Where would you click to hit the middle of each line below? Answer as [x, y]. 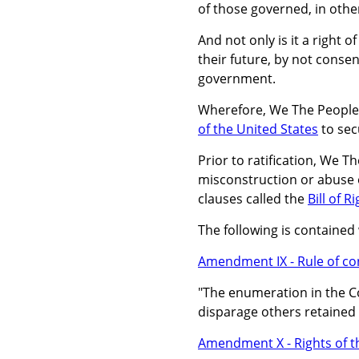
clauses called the [253, 198]
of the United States [258, 129]
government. [237, 78]
